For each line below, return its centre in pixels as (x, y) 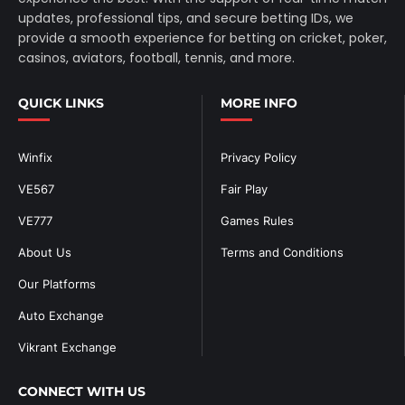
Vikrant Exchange (67, 347)
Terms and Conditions (282, 252)
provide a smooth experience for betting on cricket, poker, (202, 38)
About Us (45, 252)
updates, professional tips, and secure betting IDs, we (186, 18)
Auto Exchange (61, 315)
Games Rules (257, 220)
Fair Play (244, 188)
